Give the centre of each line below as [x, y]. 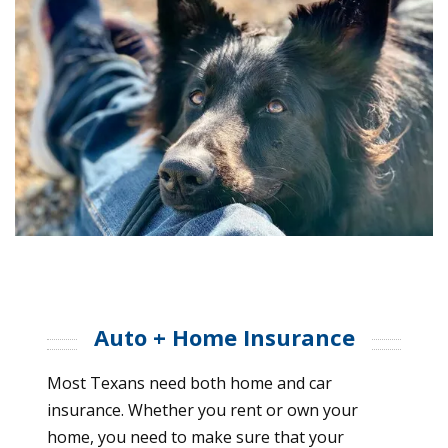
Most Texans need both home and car [189, 383]
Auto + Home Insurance [224, 337]
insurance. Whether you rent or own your [202, 410]
